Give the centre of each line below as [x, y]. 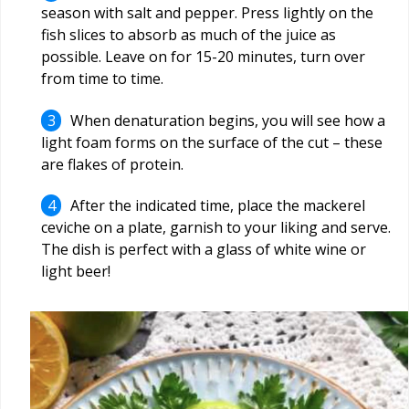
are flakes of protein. [112, 164]
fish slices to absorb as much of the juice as [189, 35]
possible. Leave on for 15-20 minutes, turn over [203, 57]
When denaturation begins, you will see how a [228, 120]
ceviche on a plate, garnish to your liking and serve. [216, 228]
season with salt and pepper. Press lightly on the [207, 13]
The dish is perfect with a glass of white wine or [204, 250]
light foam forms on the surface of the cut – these [212, 142]
